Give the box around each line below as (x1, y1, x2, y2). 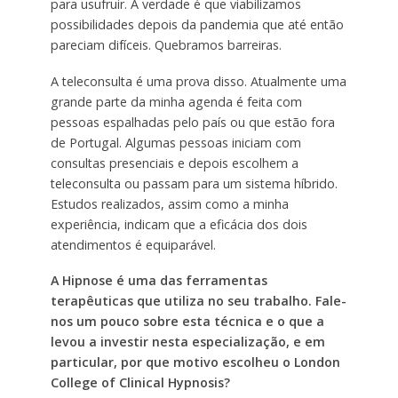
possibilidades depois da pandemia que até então (50, 15, 344, 33)
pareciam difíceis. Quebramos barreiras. (50, 36, 282, 53)
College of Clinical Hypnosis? (50, 374, 230, 392)
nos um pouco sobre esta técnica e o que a (50, 313, 324, 330)
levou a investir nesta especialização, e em (50, 333, 325, 351)
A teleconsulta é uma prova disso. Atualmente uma (50, 72, 346, 90)
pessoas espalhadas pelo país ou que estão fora (50, 113, 335, 131)
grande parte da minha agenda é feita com (50, 92, 302, 110)
